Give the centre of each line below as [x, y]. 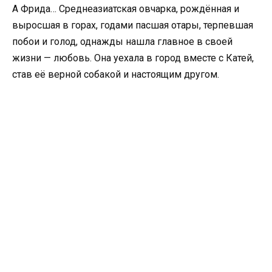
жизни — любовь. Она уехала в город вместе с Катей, [133, 58]
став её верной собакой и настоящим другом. [116, 74]
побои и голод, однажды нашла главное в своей [122, 42]
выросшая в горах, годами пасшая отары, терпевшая [133, 25]
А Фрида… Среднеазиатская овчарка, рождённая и [126, 9]
